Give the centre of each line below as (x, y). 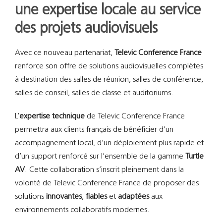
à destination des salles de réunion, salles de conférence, (109, 80)
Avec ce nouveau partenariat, (64, 53)
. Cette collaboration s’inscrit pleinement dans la (104, 170)
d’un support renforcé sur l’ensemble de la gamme (100, 157)
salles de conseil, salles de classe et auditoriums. (94, 93)
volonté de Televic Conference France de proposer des (107, 184)
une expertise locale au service (108, 10)
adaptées (133, 197)
